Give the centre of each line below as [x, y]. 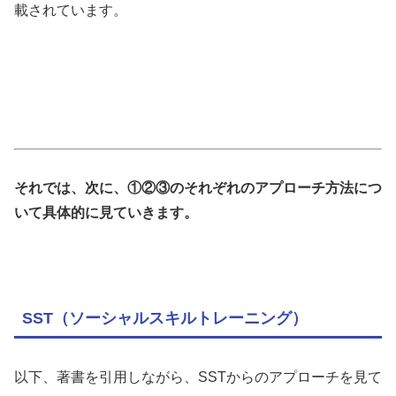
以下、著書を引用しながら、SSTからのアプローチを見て [198, 377]
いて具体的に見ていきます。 [106, 212]
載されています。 [71, 10]
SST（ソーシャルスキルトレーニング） [165, 319]
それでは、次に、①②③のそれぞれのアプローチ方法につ [198, 187]
